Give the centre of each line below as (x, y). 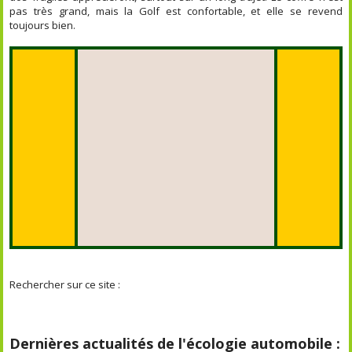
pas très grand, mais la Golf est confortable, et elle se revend (176, 11)
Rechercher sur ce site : (65, 285)
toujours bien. (43, 26)
